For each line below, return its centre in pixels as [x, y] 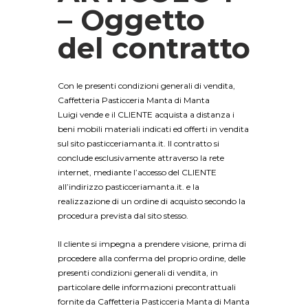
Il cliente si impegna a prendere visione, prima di [152, 244]
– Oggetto [131, 20]
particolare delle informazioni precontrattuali [147, 287]
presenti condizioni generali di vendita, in [138, 273]
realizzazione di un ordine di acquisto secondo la [152, 201]
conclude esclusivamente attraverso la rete [141, 158]
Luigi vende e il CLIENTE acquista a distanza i [146, 115]
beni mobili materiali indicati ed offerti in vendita [153, 129]
